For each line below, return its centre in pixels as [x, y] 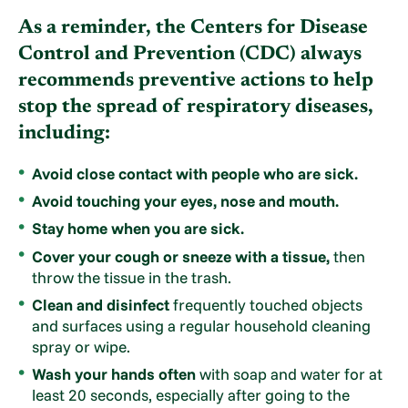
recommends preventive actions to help [196, 82]
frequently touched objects [265, 304]
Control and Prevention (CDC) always [190, 55]
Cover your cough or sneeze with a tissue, [180, 256]
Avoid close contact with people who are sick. [194, 173]
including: [65, 134]
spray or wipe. [81, 346]
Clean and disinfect [100, 304]
